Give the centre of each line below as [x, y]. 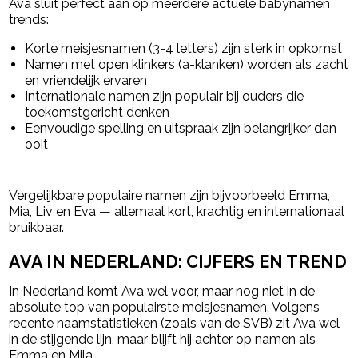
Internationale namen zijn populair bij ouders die [165, 96]
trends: [29, 19]
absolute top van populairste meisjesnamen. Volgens [165, 308]
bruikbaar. [37, 227]
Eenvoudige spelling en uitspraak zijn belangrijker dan [181, 128]
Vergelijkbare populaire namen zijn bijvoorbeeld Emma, [170, 195]
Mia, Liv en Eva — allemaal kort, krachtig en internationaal [177, 211]
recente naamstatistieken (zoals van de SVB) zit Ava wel [175, 324]
